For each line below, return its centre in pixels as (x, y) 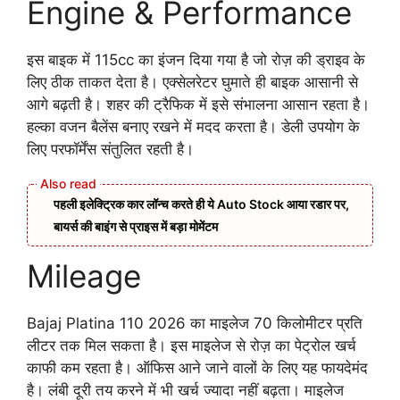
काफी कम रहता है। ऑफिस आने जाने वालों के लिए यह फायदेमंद (197, 367)
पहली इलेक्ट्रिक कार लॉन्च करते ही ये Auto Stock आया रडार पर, (201, 204)
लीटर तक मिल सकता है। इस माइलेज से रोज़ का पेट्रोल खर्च (192, 345)
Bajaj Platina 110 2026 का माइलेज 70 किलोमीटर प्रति (195, 323)
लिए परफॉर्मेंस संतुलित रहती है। (110, 150)
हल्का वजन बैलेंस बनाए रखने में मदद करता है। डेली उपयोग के (193, 127)
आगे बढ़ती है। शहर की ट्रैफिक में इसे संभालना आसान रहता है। (198, 105)
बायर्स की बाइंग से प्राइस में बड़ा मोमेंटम (136, 226)
